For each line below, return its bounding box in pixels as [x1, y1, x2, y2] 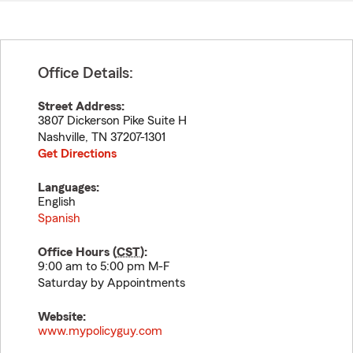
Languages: [38, 181, 99, 194]
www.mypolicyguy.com [38, 325, 162, 337]
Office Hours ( [38, 246, 117, 258]
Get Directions [38, 147, 117, 160]
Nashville [38, 131, 85, 143]
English [38, 195, 76, 208]
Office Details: [38, 65, 133, 81]
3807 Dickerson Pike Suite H [38, 114, 187, 127]
